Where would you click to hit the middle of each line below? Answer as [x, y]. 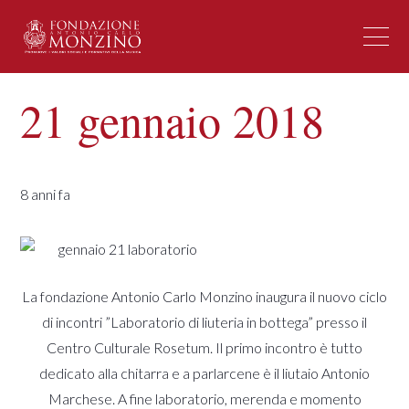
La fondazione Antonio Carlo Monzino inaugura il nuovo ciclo [204, 296]
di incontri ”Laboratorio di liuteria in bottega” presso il [204, 322]
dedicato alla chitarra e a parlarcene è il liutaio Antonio [204, 373]
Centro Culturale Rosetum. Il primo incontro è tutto [204, 347]
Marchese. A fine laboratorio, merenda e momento [204, 399]
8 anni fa [46, 194]
